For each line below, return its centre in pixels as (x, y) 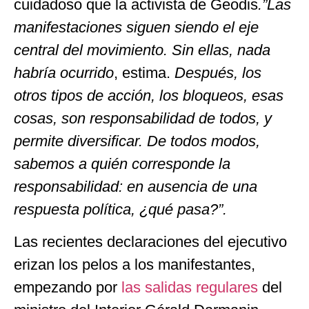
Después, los (216, 72)
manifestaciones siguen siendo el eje (136, 27)
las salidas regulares (192, 287)
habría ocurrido (64, 72)
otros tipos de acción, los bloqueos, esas (149, 95)
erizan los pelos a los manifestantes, (134, 264)
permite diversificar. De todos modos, (137, 141)
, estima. (142, 72)
